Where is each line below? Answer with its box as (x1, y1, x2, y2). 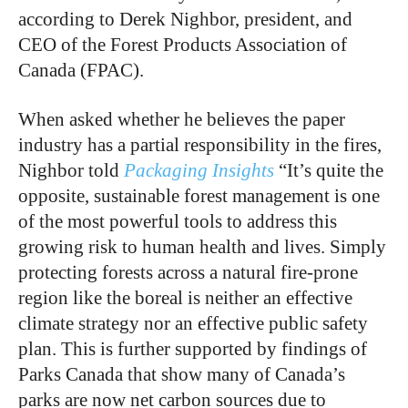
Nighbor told (18, 159, 124, 181)
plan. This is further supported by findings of (18, 338, 367, 360)
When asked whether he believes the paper (18, 108, 345, 130)
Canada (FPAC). (18, 59, 144, 81)
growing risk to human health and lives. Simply (18, 236, 386, 258)
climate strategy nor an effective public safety (18, 312, 368, 334)
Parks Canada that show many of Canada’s (18, 363, 345, 385)
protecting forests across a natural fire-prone (18, 261, 358, 283)
